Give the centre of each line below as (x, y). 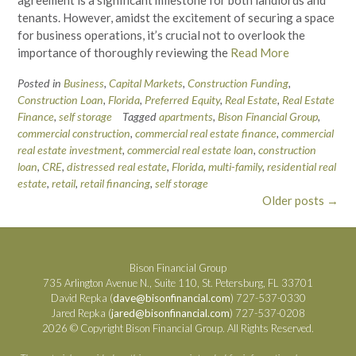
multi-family (235, 167)
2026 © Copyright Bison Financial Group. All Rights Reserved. (178, 328)
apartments (186, 117)
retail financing (115, 184)
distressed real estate (117, 167)
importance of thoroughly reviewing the (124, 52)
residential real (302, 167)
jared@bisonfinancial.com (170, 313)
